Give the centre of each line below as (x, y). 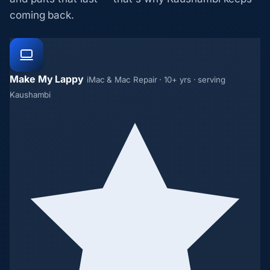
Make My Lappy (47, 79)
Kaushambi (30, 94)
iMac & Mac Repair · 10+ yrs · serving (156, 79)
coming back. (42, 15)
